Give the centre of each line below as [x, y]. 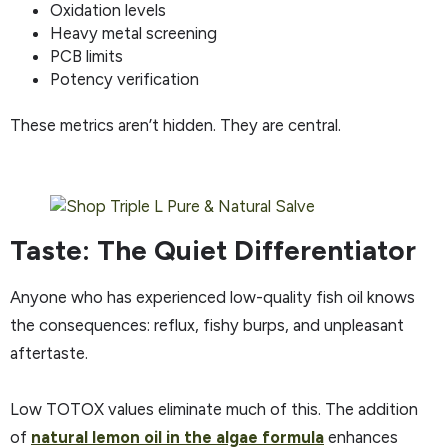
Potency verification [124, 78]
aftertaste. [49, 353]
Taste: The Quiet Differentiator [213, 250]
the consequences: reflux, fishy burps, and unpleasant [207, 325]
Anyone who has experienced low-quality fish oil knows [212, 297]
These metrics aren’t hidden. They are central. [175, 124]
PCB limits [86, 55]
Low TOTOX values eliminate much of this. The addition [214, 409]
